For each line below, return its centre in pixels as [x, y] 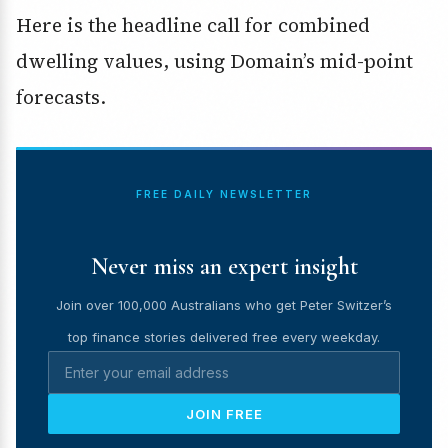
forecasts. [61, 97]
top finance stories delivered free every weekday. [224, 337]
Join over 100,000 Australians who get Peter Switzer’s [224, 305]
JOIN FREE [224, 414]
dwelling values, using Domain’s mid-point [214, 61]
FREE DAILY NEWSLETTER [224, 194]
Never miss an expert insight [224, 267]
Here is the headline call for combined [193, 25]
